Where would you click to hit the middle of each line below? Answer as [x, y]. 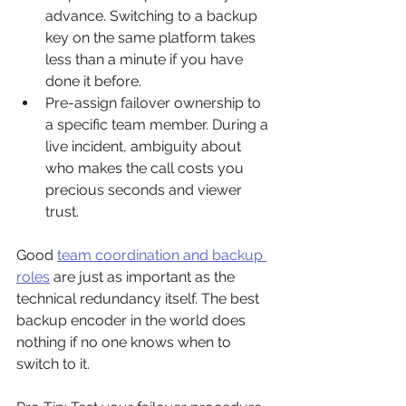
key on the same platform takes [152, 38]
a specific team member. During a [159, 125]
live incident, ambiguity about [145, 146]
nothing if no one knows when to [126, 342]
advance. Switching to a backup [153, 16]
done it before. [93, 81]
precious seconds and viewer [145, 190]
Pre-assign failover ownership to [155, 103]
